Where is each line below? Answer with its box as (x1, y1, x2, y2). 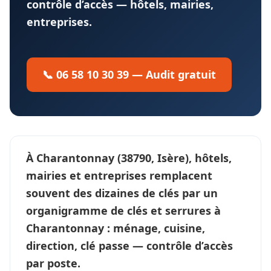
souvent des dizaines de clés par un (26, 185, 218, 200)
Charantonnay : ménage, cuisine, (26, 220, 205, 235)
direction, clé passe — (26, 238, 146, 253)
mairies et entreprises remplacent (26, 168, 212, 183)
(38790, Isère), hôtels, (114, 150, 232, 165)
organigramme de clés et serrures (26, 203, 211, 218)
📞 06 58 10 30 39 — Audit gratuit (42, 67, 216, 82)
